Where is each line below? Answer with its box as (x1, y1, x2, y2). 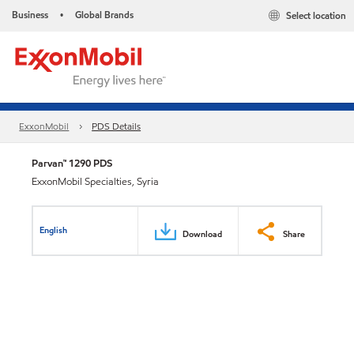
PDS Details (92, 119, 141, 134)
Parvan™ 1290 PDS (32, 156, 112, 171)
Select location (286, 9, 346, 23)
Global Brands (75, 8, 134, 21)
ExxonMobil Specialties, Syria (32, 175, 159, 189)
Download (183, 227, 222, 240)
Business (12, 8, 48, 21)
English (40, 223, 68, 236)
